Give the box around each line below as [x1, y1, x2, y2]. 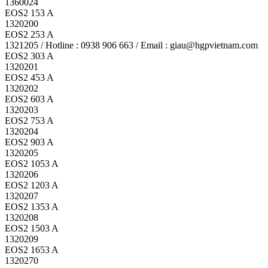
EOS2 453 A [5, 72, 54, 83]
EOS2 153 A [5, 7, 54, 18]
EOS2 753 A [5, 115, 54, 126]
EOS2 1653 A [5, 244, 59, 255]
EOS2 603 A [5, 93, 54, 104]
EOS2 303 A [5, 50, 54, 61]
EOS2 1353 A [5, 201, 59, 212]
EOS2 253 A [5, 29, 54, 39]
